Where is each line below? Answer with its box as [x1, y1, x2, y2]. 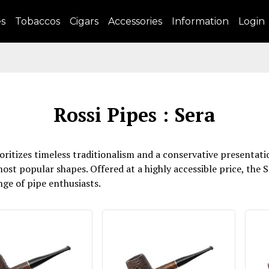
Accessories [108, 16, 162, 27]
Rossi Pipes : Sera [53, 101, 216, 127]
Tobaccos [15, 16, 60, 27]
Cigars [70, 16, 98, 27]
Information [172, 16, 229, 27]
